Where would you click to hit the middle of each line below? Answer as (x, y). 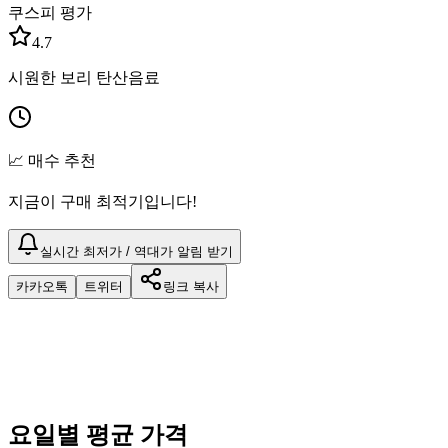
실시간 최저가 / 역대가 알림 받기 (136, 251)
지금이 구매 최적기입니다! (102, 201)
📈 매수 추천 (52, 160)
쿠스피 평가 (50, 12)
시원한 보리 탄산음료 (84, 77)
